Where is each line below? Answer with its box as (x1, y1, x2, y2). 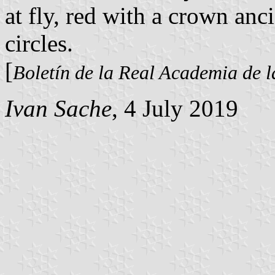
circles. (5, 29, 73, 56)
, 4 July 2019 (112, 95, 238, 122)
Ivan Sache (5, 95, 112, 122)
